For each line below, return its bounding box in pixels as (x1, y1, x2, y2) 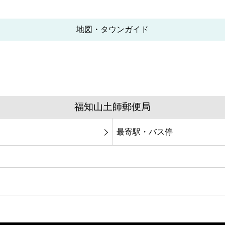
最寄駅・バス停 (117, 127, 173, 136)
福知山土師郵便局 (74, 101, 151, 113)
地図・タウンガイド (76, 25, 149, 34)
